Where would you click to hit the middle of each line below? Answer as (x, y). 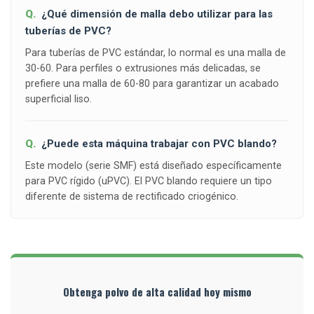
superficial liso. (59, 99)
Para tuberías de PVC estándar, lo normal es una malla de (156, 53)
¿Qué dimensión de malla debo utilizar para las (157, 14)
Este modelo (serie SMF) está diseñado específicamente (153, 166)
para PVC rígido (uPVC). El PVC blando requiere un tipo (149, 181)
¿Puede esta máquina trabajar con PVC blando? (159, 144)
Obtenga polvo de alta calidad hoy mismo (157, 292)
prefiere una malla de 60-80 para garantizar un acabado (152, 84)
